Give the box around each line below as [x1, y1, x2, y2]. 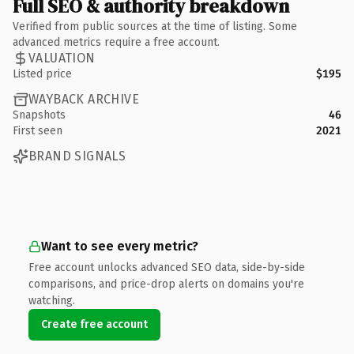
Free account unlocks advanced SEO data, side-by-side [28, 260, 305, 274]
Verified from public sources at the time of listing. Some [13, 19, 297, 33]
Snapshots [13, 107, 66, 122]
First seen [13, 123, 62, 137]
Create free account [41, 317, 148, 331]
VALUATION [28, 51, 96, 66]
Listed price [13, 66, 72, 81]
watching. [28, 293, 75, 307]
